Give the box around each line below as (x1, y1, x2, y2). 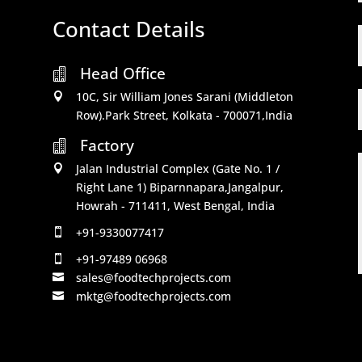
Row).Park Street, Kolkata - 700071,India (75, 107, 293, 123)
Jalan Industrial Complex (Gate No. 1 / (75, 160, 280, 176)
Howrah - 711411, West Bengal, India (75, 197, 275, 213)
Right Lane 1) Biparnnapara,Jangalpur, (75, 179, 284, 195)
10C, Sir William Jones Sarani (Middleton (75, 88, 293, 104)
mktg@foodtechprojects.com (75, 288, 231, 304)
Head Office (79, 62, 166, 84)
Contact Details (52, 15, 205, 44)
